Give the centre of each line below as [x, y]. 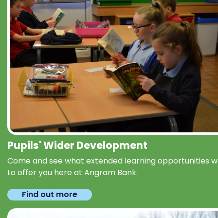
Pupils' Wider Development [77, 145]
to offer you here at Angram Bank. [73, 172]
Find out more [50, 194]
